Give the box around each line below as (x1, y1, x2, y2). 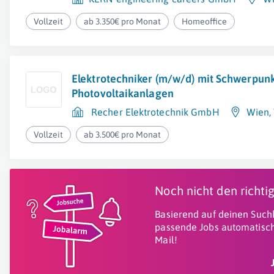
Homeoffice (182, 17, 228, 26)
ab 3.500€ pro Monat (84, 130, 161, 139)
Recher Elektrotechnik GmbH (91, 106, 220, 117)
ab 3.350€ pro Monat (84, 17, 161, 26)
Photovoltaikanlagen (72, 87, 174, 100)
